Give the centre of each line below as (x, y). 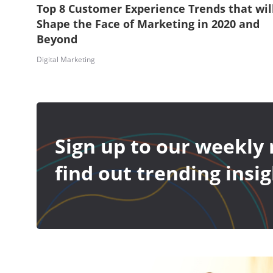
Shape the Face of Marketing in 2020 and (148, 23)
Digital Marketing (66, 59)
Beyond (57, 39)
